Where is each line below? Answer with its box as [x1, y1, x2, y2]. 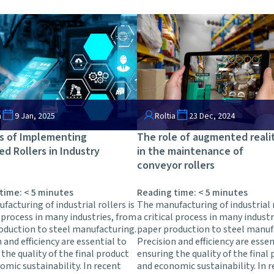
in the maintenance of [137, 144, 243, 160]
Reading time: [137, 186, 198, 200]
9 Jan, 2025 [15, 110, 55, 123]
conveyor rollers [137, 158, 215, 174]
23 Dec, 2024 [189, 110, 235, 123]
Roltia [155, 110, 176, 123]
